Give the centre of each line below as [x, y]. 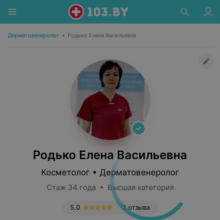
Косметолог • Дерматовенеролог [110, 172]
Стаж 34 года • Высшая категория [110, 187]
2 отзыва [136, 207]
